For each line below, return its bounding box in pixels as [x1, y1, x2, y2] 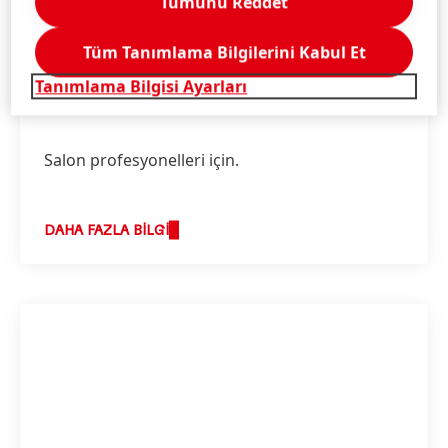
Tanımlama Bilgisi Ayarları [35, 75, 248, 98]
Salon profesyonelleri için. [44, 149, 239, 171]
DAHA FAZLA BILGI [44, 224, 169, 238]
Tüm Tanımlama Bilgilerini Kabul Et [82, 41, 366, 64]
